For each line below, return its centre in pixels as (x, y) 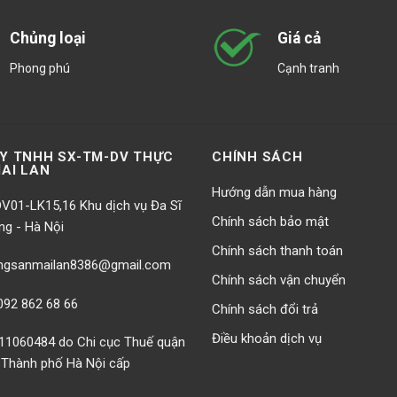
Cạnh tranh (308, 68)
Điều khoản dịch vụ (267, 338)
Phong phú (39, 68)
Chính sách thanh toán (277, 250)
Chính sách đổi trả (265, 309)
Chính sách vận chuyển (279, 280)
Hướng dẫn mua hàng (274, 192)
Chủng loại (47, 39)
